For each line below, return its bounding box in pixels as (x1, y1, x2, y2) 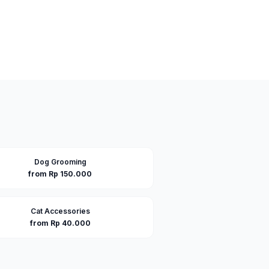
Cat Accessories (30, 207, 90, 216)
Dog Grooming (34, 157, 86, 166)
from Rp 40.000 (29, 219, 91, 228)
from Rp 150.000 (28, 169, 92, 178)
